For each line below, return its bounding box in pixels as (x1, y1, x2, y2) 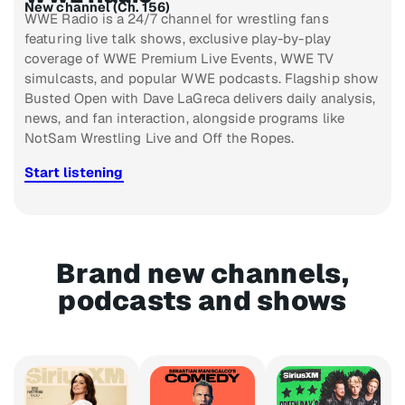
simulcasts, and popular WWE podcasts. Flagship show (24, 69, 379, 87)
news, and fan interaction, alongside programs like (24, 108, 345, 127)
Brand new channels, (56, 255, 349, 291)
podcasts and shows (58, 282, 347, 318)
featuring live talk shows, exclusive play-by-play (24, 29, 331, 47)
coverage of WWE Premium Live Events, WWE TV (24, 49, 334, 67)
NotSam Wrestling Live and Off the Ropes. (24, 128, 295, 146)
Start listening (24, 163, 124, 181)
